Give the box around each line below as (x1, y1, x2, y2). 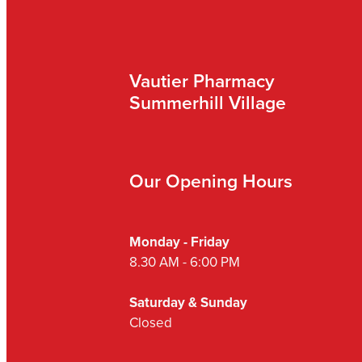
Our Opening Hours (129, 166, 293, 194)
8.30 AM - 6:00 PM (129, 251, 240, 271)
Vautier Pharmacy (129, 66, 275, 94)
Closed (129, 312, 172, 332)
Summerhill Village (129, 88, 291, 116)
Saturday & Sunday (129, 292, 247, 312)
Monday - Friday (129, 231, 233, 251)
